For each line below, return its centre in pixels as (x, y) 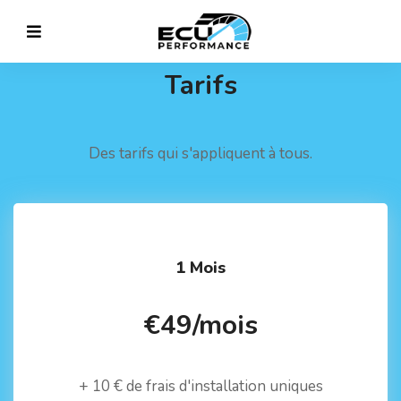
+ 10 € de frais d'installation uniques (200, 386)
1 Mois (200, 268)
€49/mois (200, 325)
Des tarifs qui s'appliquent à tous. (200, 154)
